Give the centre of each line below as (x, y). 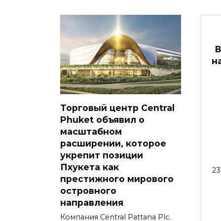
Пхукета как (90, 167)
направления (94, 203)
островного (88, 191)
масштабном (91, 132)
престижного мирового (117, 179)
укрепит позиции (102, 155)
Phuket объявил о (102, 120)
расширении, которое (113, 144)
